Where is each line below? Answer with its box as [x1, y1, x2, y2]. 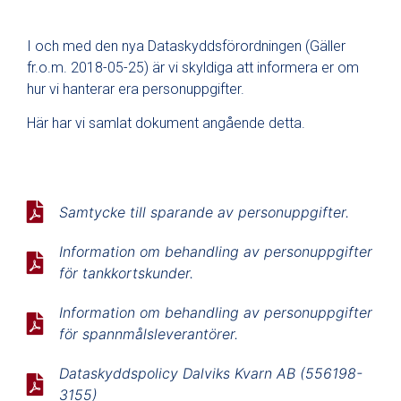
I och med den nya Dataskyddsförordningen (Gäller [27, 37, 346, 55]
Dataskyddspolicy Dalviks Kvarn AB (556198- [59, 364, 363, 383]
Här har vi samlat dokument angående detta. [27, 114, 305, 132]
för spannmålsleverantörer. [59, 325, 239, 344]
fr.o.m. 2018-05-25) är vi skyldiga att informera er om [27, 58, 359, 76]
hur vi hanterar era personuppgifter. [27, 80, 244, 98]
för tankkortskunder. [59, 264, 194, 283]
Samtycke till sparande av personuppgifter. [59, 202, 350, 221]
